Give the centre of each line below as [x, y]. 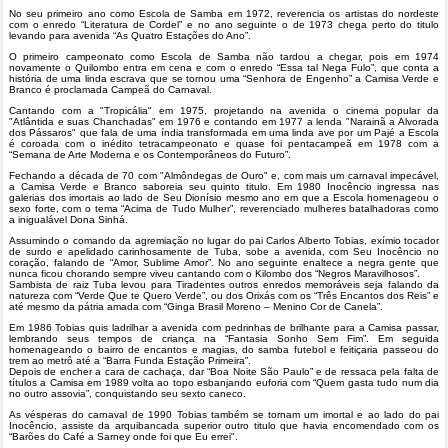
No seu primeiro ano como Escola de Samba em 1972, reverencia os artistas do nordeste [224, 13]
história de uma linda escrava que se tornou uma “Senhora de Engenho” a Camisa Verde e [224, 78]
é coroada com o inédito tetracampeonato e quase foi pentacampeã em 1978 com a [224, 143]
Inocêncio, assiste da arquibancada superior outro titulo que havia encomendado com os [224, 425]
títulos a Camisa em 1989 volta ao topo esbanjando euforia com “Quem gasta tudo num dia [224, 382]
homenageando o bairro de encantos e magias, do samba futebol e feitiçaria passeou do [224, 349]
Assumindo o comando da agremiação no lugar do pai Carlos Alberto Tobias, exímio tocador [224, 240]
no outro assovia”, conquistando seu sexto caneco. [127, 393]
